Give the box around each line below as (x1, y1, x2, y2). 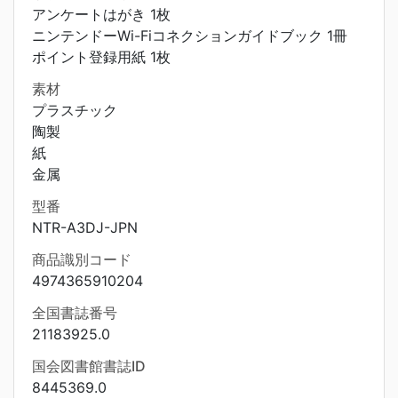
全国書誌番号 (32, 304, 117, 322)
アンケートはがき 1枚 (32, 5, 171, 23)
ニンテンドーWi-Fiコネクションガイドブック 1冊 (32, 27, 347, 44)
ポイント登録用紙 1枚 (32, 48, 171, 66)
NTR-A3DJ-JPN (32, 219, 138, 236)
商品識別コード (32, 251, 131, 268)
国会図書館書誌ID (32, 357, 146, 375)
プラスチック (32, 101, 117, 119)
